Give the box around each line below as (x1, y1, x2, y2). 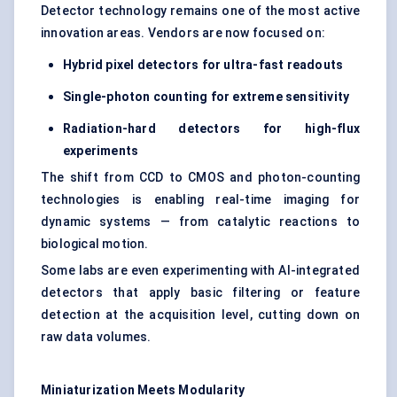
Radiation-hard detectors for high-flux (63, 121, 360, 136)
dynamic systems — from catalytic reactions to (41, 214, 360, 230)
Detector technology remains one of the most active (41, 4, 360, 19)
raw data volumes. (41, 330, 152, 345)
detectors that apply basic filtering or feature (41, 285, 360, 300)
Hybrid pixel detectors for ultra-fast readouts (63, 58, 344, 73)
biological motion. (41, 237, 149, 252)
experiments (63, 144, 139, 159)
